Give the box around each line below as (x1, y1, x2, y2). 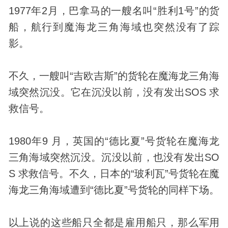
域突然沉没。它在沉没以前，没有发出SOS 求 (8, 86, 220, 98)
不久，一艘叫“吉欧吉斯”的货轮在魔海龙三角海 (8, 70, 220, 81)
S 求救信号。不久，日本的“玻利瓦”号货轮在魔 (8, 167, 220, 179)
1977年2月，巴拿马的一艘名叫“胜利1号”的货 (8, 5, 220, 16)
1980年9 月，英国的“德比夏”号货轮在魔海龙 (8, 135, 220, 147)
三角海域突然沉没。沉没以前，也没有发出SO (8, 151, 220, 163)
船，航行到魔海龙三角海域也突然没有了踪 (8, 21, 220, 33)
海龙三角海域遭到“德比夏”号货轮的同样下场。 (8, 184, 219, 195)
